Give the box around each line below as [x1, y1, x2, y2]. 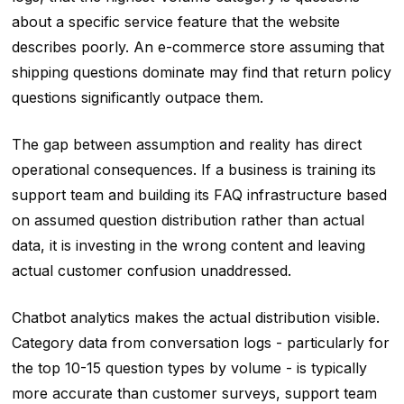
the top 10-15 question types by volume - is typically [11, 359, 367, 378]
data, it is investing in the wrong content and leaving [11, 236, 365, 255]
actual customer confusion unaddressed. [11, 262, 291, 280]
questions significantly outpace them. [11, 88, 263, 107]
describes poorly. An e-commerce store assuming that [11, 38, 384, 57]
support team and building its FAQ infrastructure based [11, 186, 387, 205]
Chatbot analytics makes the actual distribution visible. [11, 308, 380, 327]
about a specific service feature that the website [11, 13, 340, 32]
